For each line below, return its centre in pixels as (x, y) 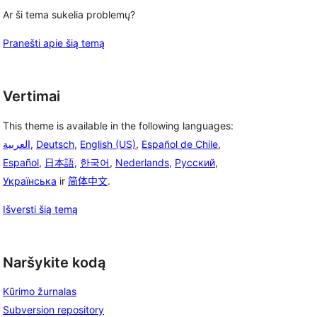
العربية (17, 144)
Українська (30, 180)
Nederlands (142, 162)
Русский (195, 162)
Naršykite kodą (54, 262)
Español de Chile (180, 144)
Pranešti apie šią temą (54, 43)
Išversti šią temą (40, 209)
